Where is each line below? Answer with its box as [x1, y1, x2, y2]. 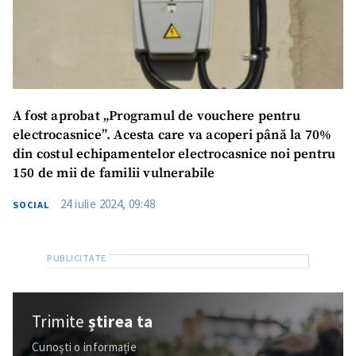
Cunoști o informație [32, 339, 137, 354]
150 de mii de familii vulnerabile [13, 164, 215, 182]
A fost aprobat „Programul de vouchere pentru [13, 107, 300, 125]
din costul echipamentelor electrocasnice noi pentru [13, 145, 336, 163]
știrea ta [88, 310, 153, 332]
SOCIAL [13, 198, 49, 211]
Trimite [32, 310, 89, 332]
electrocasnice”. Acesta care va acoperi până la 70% [13, 126, 332, 144]
